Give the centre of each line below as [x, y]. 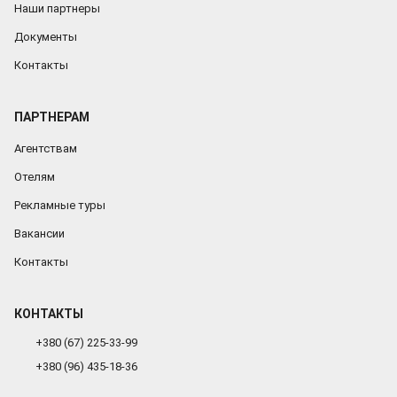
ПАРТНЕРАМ [52, 117]
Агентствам [46, 148]
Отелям [35, 176]
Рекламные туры [60, 205]
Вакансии [39, 233]
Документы [46, 36]
